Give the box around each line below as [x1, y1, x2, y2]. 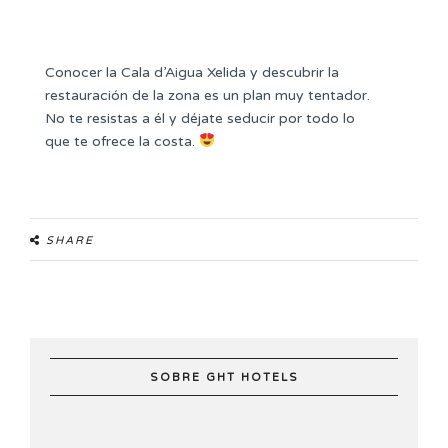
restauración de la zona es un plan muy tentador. [45, 86, 370, 104]
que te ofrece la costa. [45, 132, 199, 150]
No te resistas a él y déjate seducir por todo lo [45, 109, 355, 127]
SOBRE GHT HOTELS [149, 370, 299, 384]
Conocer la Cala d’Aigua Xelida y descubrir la [45, 63, 339, 81]
